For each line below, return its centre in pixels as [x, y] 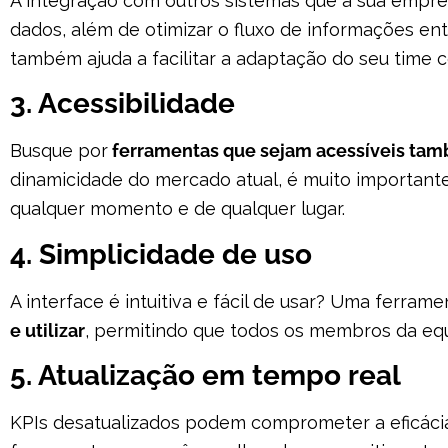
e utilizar [47, 330]
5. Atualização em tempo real [205, 376]
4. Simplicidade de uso [161, 254]
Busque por [59, 151]
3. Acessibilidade [122, 104]
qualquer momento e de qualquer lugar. [177, 209]
